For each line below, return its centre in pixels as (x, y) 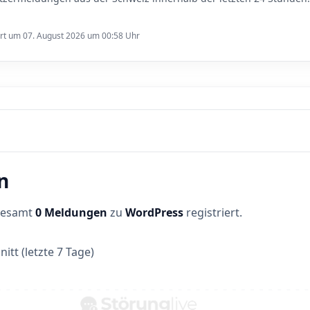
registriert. (213, 212)
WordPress (154, 212)
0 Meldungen (71, 212)
